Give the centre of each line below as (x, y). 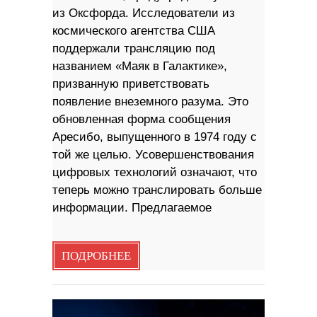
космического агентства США (134, 31)
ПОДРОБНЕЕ (96, 257)
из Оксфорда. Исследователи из (144, 13)
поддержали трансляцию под (134, 49)
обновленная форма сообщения (142, 120)
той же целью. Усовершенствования (153, 155)
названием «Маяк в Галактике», (140, 67)
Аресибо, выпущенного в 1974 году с (155, 137)
